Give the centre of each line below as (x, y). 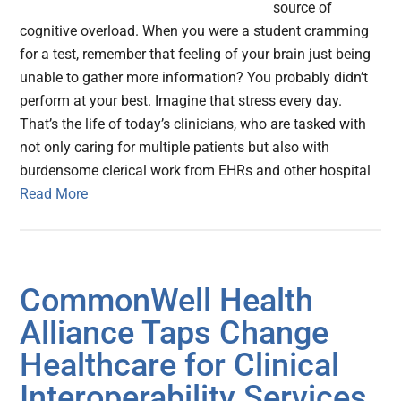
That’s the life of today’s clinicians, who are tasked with (193, 124)
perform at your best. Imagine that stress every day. (181, 101)
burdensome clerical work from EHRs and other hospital (196, 171)
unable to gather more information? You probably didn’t (194, 78)
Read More (54, 194)
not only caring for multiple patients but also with (175, 148)
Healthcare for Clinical (180, 366)
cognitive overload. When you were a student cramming (195, 31)
